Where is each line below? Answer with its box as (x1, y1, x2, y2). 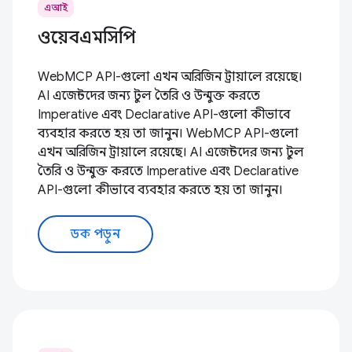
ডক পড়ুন (71, 226, 120, 243)
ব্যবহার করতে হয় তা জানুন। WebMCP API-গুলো (38, 126, 299, 142)
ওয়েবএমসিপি (38, 27, 136, 49)
